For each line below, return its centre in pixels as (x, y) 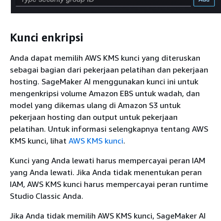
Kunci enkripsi (47, 37)
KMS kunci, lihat (39, 141)
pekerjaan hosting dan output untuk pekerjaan (94, 117)
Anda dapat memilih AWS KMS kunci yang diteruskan (105, 58)
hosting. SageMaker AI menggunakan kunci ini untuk (104, 82)
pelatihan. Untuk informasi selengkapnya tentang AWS (109, 129)
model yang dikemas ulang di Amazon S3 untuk (95, 105)
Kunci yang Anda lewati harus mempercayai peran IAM (108, 161)
